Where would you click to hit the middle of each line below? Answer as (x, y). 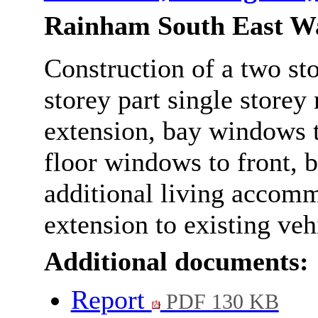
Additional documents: (176, 262)
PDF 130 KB (219, 302)
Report (111, 300)
